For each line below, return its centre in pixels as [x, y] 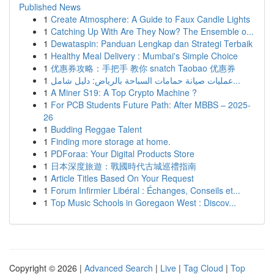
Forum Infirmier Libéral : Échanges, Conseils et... [146, 190]
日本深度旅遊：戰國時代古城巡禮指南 [124, 166]
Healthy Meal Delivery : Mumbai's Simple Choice [144, 56]
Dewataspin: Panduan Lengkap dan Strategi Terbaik [152, 43]
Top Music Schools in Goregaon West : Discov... [143, 202]
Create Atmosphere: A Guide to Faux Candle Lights [150, 19]
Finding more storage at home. [111, 141]
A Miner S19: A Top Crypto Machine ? [124, 92]
